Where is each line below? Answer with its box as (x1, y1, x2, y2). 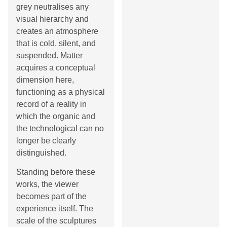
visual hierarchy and (16, 14, 89, 23)
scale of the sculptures (16, 216, 96, 225)
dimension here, (16, 75, 74, 84)
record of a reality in (16, 99, 87, 108)
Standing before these (16, 168, 95, 177)
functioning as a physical (16, 87, 105, 96)
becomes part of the (16, 192, 87, 201)
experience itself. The (16, 204, 93, 213)
